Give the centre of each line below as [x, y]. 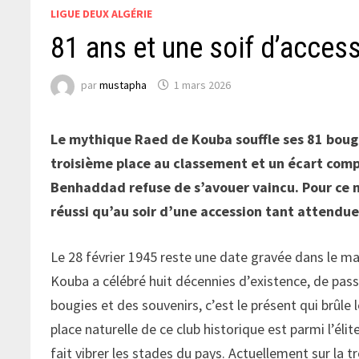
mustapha [123, 85]
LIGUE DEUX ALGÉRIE [102, 13]
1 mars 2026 [203, 85]
